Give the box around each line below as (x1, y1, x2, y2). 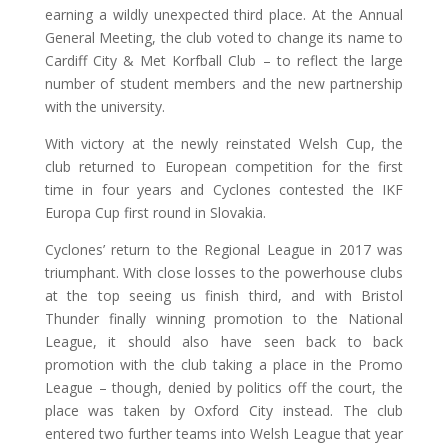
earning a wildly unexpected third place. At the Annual (44, 5, 404, 24)
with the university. (44, 97, 165, 116)
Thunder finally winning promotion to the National (44, 309, 404, 328)
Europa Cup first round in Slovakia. (44, 203, 266, 222)
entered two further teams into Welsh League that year (44, 424, 404, 443)
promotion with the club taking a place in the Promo (44, 355, 404, 374)
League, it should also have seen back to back (44, 332, 404, 351)
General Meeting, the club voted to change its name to (44, 28, 404, 47)
